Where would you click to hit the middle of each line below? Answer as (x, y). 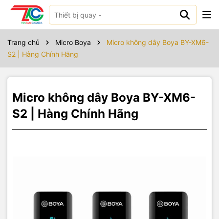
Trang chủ (23, 42)
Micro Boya (73, 42)
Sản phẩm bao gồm (60, 18)
